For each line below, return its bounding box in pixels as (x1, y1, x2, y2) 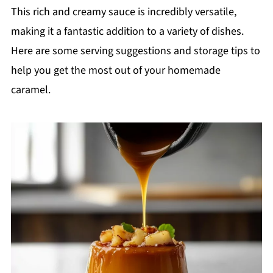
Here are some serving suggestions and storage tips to (10, 43, 260, 58)
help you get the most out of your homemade (10, 62, 221, 78)
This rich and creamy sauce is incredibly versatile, (10, 4, 236, 19)
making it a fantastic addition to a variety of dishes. (10, 23, 244, 39)
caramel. (10, 82, 51, 97)
